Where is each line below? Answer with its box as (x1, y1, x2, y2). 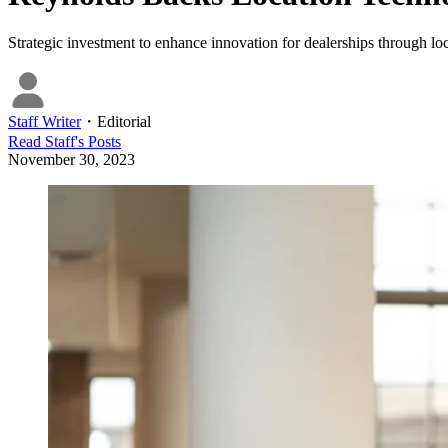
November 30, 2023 (8, 150, 135, 168)
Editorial (97, 112, 151, 130)
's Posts (75, 132, 121, 150)
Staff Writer (8, 112, 81, 130)
